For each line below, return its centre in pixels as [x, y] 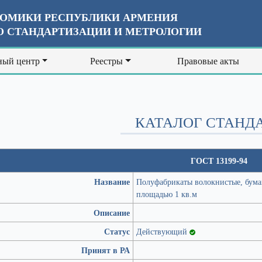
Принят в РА [106, 250]
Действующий [163, 231]
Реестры [107, 61]
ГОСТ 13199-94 [219, 161]
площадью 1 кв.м [167, 194]
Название [112, 182]
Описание [112, 213]
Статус [117, 231]
